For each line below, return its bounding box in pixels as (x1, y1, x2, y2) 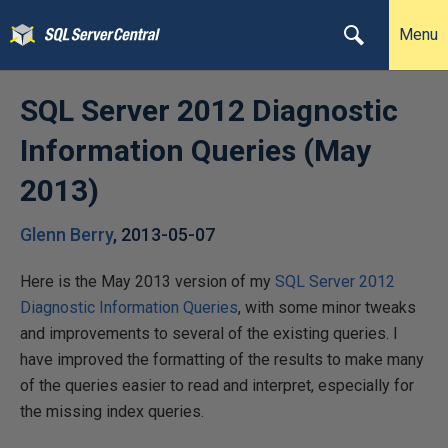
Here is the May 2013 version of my (20, 272, 275, 291)
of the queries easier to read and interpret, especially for (20, 376, 414, 395)
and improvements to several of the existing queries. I (20, 324, 398, 343)
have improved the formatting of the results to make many (20, 350, 424, 369)
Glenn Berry (20, 224, 113, 245)
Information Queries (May (20, 133, 371, 168)
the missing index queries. (20, 402, 204, 421)
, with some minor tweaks (238, 298, 416, 317)
